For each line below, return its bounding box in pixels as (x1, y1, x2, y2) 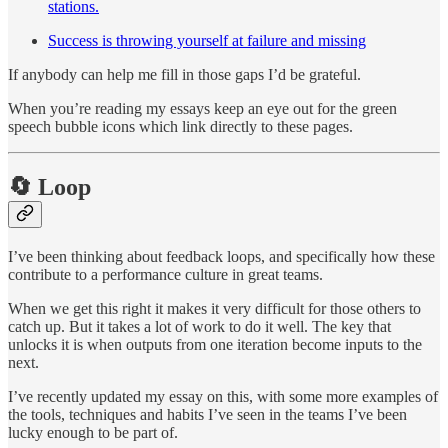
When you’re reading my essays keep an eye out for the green (8, 100, 397, 118)
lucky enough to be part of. (8, 424, 178, 442)
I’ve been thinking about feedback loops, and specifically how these (8, 248, 435, 266)
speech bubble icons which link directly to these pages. (8, 118, 353, 136)
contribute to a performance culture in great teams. (8, 266, 323, 284)
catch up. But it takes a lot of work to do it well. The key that (8, 318, 391, 336)
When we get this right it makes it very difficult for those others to (8, 300, 421, 318)
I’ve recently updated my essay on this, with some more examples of (8, 388, 438, 406)
